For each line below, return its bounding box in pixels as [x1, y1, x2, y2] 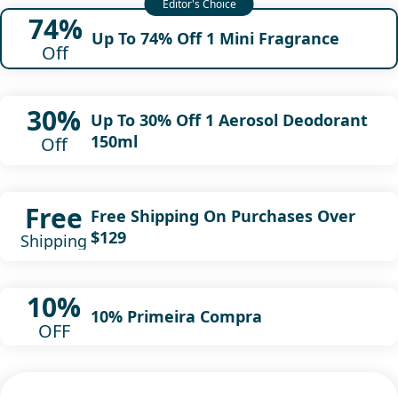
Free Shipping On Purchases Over [90, 204, 355, 227]
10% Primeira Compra [90, 306, 262, 328]
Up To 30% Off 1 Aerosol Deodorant [90, 108, 368, 131]
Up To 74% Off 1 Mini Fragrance [91, 28, 339, 50]
